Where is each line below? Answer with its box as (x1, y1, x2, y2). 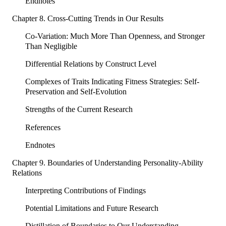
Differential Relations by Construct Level (25, 60, 156, 69)
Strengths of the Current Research (25, 105, 133, 114)
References (25, 123, 61, 132)
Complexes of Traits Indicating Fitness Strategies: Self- (25, 77, 199, 86)
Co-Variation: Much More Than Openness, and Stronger (25, 32, 205, 41)
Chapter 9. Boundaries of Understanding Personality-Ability (12, 158, 203, 167)
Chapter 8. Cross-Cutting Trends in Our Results (12, 14, 163, 23)
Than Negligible (25, 42, 77, 51)
